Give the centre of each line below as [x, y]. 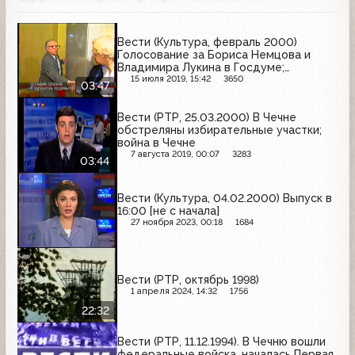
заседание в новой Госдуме [196, 80]
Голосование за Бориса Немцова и [214, 55]
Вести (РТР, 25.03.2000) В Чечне [207, 117]
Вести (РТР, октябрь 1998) [188, 279]
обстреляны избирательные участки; [219, 130]
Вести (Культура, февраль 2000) [207, 42]
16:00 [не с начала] [168, 211]
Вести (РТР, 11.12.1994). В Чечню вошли [221, 342]
